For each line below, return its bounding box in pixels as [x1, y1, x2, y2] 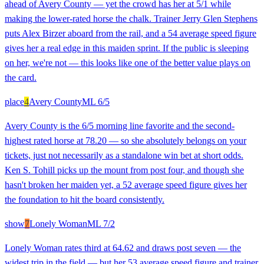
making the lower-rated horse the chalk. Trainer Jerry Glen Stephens [5, 14, 258, 24]
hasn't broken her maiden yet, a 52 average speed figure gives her [5, 180, 247, 190]
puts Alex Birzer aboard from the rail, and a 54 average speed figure [5, 28, 256, 39]
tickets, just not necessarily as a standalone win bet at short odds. [5, 150, 243, 161]
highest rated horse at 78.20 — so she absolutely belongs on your [5, 136, 246, 146]
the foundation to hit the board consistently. [5, 194, 164, 205]
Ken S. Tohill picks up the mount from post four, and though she [5, 165, 244, 176]
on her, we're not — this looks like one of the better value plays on [5, 58, 250, 68]
